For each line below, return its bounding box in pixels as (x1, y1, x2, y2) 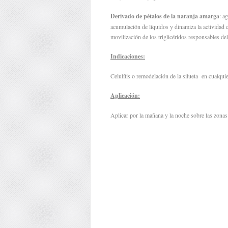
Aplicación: (110, 91, 140, 100)
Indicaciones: (110, 51, 145, 61)
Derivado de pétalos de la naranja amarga (110, 11, 219, 20)
